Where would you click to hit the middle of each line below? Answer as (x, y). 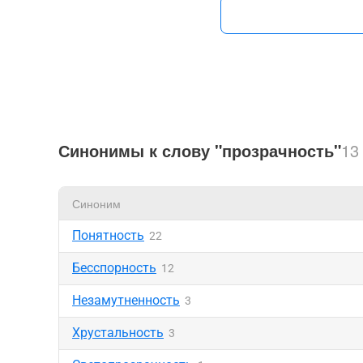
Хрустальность (118, 333)
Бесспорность (114, 268)
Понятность (108, 235)
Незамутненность (126, 300)
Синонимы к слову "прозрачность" (200, 150)
